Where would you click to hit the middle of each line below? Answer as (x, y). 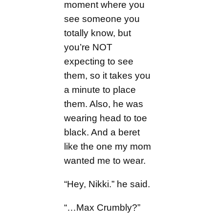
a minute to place (100, 89)
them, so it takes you (108, 75)
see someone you (102, 19)
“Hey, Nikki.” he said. (107, 184)
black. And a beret (102, 132)
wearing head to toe (106, 118)
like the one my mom (108, 146)
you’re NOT (88, 47)
